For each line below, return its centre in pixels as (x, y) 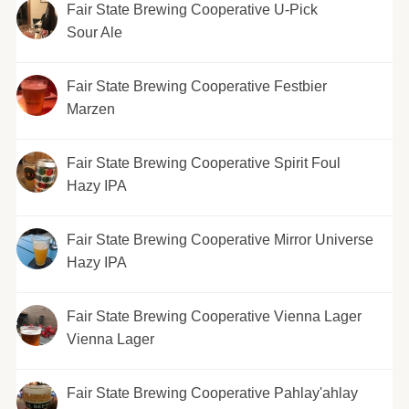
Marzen (90, 110)
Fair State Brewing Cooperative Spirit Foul (203, 163)
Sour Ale (94, 33)
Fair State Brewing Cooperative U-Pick (192, 10)
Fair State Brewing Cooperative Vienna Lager (214, 317)
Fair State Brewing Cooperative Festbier (196, 87)
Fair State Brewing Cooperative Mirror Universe (220, 240)
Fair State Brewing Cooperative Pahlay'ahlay (212, 393)
